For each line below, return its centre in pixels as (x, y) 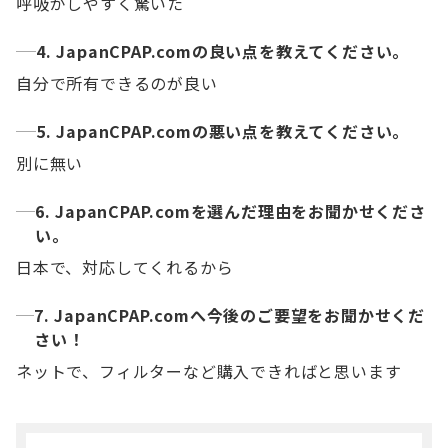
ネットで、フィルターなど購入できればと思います (209, 371)
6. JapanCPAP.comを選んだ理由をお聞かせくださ (230, 211)
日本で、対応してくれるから (125, 267)
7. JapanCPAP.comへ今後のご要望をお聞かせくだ (230, 315)
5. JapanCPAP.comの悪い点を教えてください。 (223, 131)
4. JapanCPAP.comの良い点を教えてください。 (223, 51)
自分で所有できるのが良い (117, 83)
